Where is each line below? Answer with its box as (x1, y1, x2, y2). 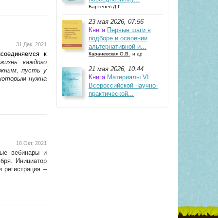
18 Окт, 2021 (16, 140, 47, 146)
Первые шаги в (107, 26, 151, 34)
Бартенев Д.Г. (89, 4, 121, 9)
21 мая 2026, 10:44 (89, 65, 144, 73)
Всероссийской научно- (89, 82, 158, 89)
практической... (89, 90, 134, 97)
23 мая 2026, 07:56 (89, 18, 144, 25)
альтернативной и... (89, 43, 146, 50)
